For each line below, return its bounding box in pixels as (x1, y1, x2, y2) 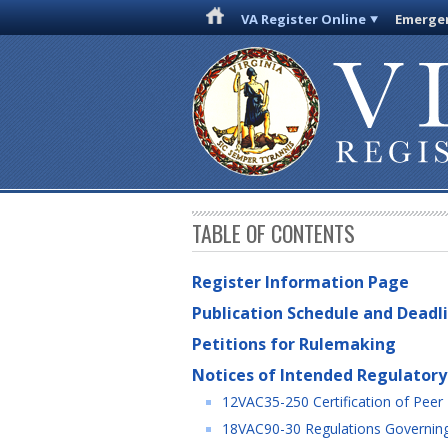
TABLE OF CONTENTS (192, 217, 355, 250)
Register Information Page (192, 271, 409, 294)
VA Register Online (241, 10, 367, 28)
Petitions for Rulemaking (192, 333, 396, 356)
